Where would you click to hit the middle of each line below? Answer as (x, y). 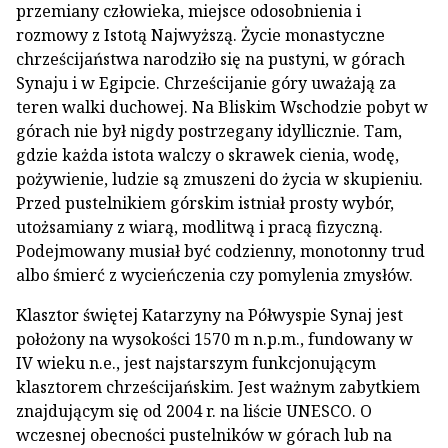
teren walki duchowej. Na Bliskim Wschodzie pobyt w (222, 106)
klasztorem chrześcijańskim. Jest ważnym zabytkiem (218, 386)
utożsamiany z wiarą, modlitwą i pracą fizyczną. (199, 226)
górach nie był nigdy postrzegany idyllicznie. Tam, (209, 130)
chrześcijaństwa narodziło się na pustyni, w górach (210, 58)
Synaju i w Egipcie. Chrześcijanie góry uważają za (206, 82)
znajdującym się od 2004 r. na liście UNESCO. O (194, 410)
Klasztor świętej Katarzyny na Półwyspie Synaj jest (209, 314)
